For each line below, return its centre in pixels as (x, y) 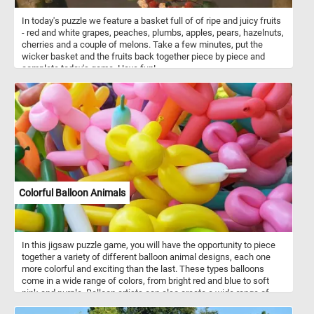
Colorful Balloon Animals (72, 192)
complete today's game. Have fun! (89, 68)
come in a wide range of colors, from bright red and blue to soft (145, 280)
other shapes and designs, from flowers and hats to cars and (142, 304)
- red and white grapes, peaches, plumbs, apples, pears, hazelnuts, (153, 32)
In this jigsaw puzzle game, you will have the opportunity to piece (149, 245)
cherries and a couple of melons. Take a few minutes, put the (142, 44)
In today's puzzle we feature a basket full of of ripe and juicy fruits (151, 20)
